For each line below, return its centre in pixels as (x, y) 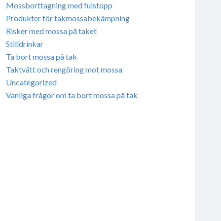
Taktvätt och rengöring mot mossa (64, 69)
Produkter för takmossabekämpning (68, 18)
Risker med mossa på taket (51, 31)
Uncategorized (31, 82)
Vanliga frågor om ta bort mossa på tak (72, 95)
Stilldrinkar (24, 43)
